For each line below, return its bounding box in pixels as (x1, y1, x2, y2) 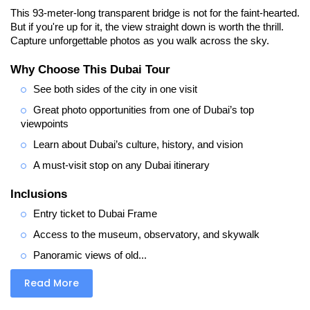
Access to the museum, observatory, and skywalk (33, 228, 259, 240)
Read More (24, 275, 79, 290)
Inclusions (10, 187, 67, 201)
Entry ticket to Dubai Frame (33, 208, 157, 219)
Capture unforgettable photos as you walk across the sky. (10, 35, 269, 46)
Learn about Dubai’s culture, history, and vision (33, 138, 243, 150)
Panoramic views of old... (33, 249, 147, 261)
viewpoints (21, 118, 69, 129)
